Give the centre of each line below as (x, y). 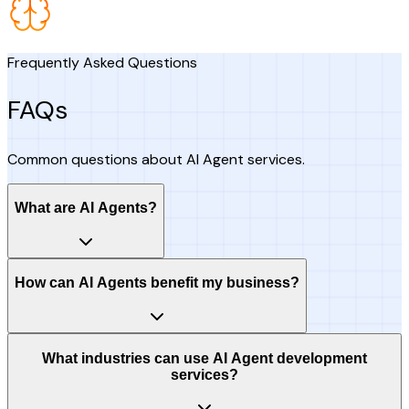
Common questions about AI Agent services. (156, 159)
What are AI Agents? (86, 208)
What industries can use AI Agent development (204, 358)
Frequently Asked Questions (102, 63)
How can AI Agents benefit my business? (157, 283)
